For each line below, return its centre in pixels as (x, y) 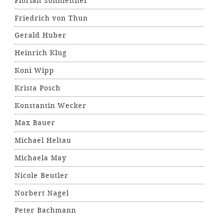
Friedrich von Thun (51, 18)
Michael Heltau (43, 141)
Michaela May (41, 158)
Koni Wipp (34, 71)
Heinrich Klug (41, 53)
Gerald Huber (41, 35)
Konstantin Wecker (51, 105)
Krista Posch (38, 88)
